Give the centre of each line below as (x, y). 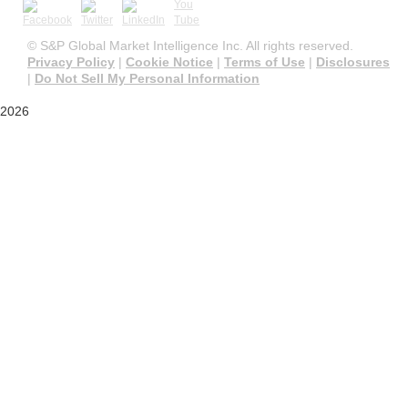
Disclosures (353, 62)
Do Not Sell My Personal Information (147, 79)
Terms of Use (265, 62)
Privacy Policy (71, 62)
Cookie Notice (169, 62)
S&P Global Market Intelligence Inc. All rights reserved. (197, 46)
